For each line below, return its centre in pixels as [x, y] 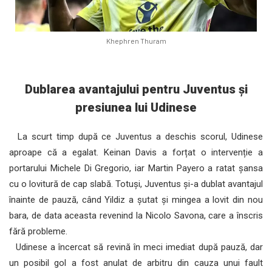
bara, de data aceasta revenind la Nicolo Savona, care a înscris [136, 215]
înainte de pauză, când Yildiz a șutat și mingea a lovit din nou [136, 199]
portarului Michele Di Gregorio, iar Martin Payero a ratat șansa [136, 168]
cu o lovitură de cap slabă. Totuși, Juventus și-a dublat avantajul [136, 184]
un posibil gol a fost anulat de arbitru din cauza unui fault [136, 263]
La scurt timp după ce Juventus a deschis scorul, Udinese [136, 136]
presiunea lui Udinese [136, 107]
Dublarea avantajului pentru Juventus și [136, 89]
